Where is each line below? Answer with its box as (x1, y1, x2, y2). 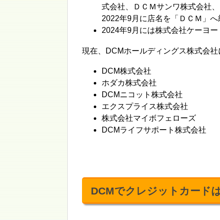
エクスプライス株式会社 (102, 102, 188, 110)
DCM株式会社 (102, 66, 151, 75)
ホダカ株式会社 (102, 78, 157, 87)
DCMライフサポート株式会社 (102, 125, 206, 134)
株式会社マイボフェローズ (102, 113, 196, 122)
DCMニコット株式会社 (102, 90, 183, 99)
